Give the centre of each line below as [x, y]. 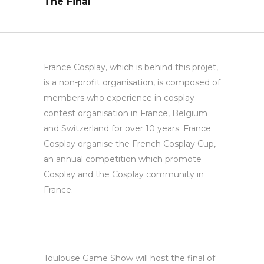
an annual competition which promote [123, 159]
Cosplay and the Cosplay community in [124, 175]
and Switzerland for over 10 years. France [127, 129]
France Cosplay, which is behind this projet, [131, 67]
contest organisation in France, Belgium [126, 113]
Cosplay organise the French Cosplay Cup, [130, 144]
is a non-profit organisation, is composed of [132, 83]
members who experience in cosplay [119, 98]
